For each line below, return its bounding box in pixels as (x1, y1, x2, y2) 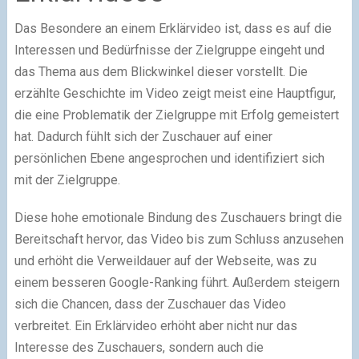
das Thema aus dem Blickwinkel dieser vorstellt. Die (14, 64, 308, 79)
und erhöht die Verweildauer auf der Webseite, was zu (14, 253, 317, 268)
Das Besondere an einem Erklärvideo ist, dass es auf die (14, 21, 332, 36)
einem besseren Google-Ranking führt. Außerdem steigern (14, 275, 340, 290)
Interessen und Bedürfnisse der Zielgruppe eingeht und (14, 42, 325, 58)
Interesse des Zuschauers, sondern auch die (14, 340, 264, 355)
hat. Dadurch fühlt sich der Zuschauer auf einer (14, 129, 272, 144)
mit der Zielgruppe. (14, 172, 120, 188)
